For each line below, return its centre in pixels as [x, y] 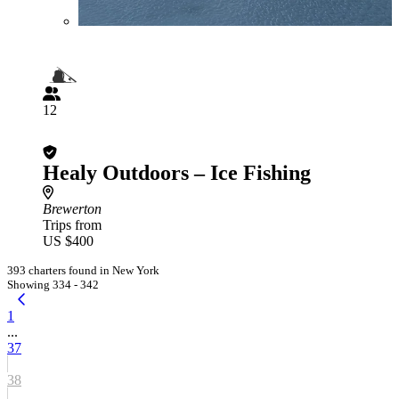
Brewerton [72, 209]
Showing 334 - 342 [53, 285]
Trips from [72, 225]
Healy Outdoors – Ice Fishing [177, 173]
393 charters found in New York [83, 270]
